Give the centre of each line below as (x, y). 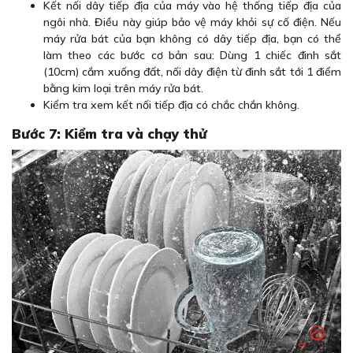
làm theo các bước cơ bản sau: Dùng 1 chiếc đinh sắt (192, 56)
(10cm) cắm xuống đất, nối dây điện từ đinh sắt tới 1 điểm (192, 72)
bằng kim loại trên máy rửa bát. (123, 89)
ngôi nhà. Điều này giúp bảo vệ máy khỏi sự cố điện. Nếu (192, 22)
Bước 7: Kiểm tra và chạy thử (110, 134)
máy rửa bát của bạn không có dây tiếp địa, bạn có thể (192, 39)
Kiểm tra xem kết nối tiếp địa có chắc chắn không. (171, 105)
